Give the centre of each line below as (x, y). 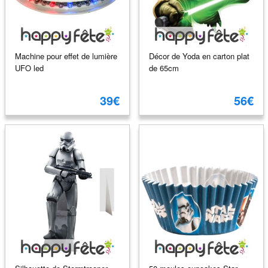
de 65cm (164, 68)
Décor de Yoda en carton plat (199, 56)
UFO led (29, 68)
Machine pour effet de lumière (66, 56)
